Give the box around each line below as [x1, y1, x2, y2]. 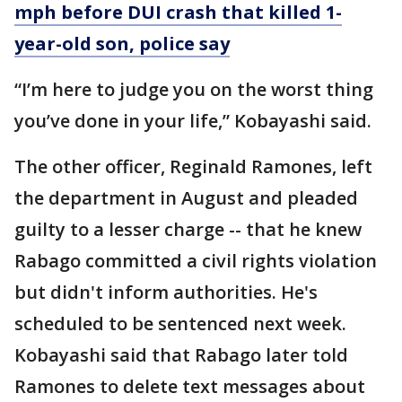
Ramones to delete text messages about [14, 374, 365, 399]
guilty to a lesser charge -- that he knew [14, 217, 362, 242]
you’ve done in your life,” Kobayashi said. [14, 109, 371, 134]
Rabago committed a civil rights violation [14, 249, 377, 274]
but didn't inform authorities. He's [14, 280, 318, 305]
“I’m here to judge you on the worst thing [14, 77, 373, 102]
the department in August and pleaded [14, 186, 358, 211]
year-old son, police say [14, 31, 230, 57]
